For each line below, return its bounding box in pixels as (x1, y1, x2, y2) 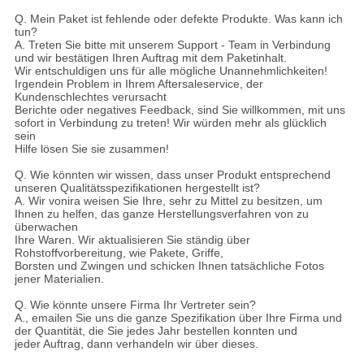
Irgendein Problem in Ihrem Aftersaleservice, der (14, 76, 263, 90)
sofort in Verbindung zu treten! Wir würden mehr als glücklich (14, 115, 327, 129)
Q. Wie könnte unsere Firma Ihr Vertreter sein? (14, 297, 256, 311)
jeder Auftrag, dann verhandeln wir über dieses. (14, 336, 258, 350)
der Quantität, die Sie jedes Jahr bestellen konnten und (14, 323, 297, 337)
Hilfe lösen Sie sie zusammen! (14, 141, 169, 155)
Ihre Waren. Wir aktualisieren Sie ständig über (14, 232, 250, 246)
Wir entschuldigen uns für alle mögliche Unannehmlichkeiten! (14, 63, 327, 77)
